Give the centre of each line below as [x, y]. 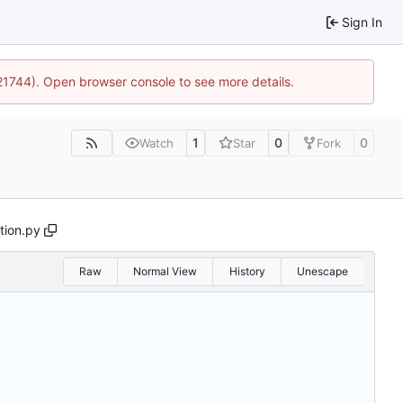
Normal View [166, 272]
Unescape [322, 272]
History [247, 272]
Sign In [362, 22]
